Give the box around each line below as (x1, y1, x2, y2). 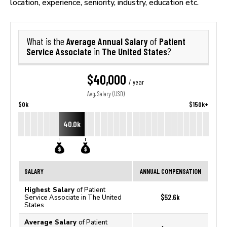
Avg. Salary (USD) (87, 90, 125, 98)
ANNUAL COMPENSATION (139, 167, 201, 175)
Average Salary (24, 218, 79, 226)
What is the (26, 36, 66, 47)
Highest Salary (24, 186, 77, 194)
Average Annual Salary (66, 35, 150, 47)
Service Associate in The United (24, 194, 122, 201)
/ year (128, 78, 144, 86)
